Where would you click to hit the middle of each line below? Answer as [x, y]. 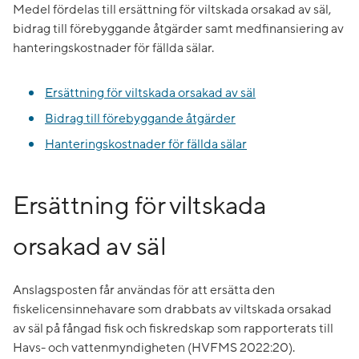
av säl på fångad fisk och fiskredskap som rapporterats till [173, 329]
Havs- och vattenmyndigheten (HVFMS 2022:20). [154, 348]
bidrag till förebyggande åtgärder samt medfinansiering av [178, 29]
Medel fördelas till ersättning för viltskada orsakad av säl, [172, 10]
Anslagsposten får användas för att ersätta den [144, 290]
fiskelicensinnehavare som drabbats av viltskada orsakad [172, 310]
